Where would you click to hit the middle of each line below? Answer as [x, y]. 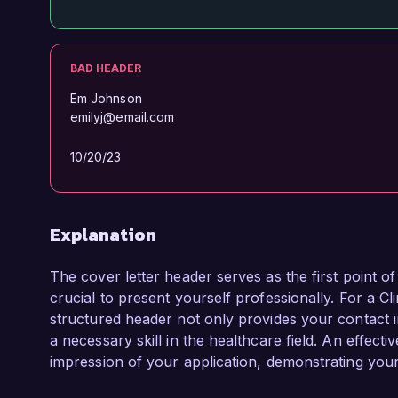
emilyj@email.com [123, 117]
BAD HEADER [106, 68]
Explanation [103, 235]
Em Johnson [106, 98]
